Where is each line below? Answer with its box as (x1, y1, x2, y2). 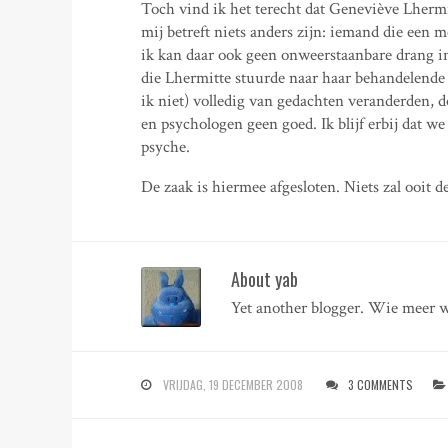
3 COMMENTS (348, 375, 414, 393)
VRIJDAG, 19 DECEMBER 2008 (163, 375, 304, 393)
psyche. (141, 135, 191, 158)
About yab (231, 265, 299, 292)
